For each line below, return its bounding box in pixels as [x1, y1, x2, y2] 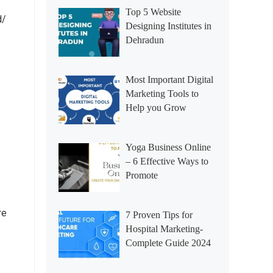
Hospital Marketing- [126, 224, 203, 234]
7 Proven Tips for [126, 210, 193, 220]
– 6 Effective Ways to [126, 156, 208, 166]
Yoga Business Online [126, 142, 211, 152]
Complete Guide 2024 [126, 238, 211, 248]
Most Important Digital [126, 74, 213, 85]
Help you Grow [126, 102, 186, 113]
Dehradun [126, 35, 164, 45]
